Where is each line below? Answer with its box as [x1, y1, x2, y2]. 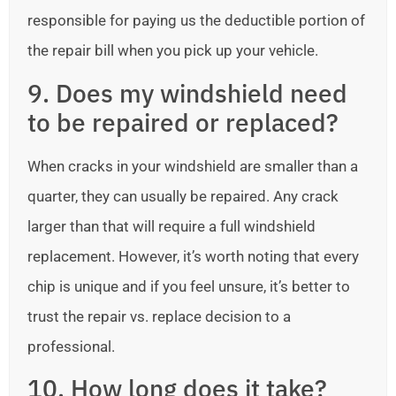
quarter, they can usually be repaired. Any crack [27, 187, 339, 205]
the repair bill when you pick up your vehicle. [27, 42, 318, 60]
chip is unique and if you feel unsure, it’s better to [27, 277, 350, 295]
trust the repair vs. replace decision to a [27, 307, 291, 325]
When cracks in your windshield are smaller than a [27, 156, 358, 175]
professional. [27, 337, 115, 355]
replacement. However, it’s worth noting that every [27, 247, 359, 265]
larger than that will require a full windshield [27, 217, 316, 235]
